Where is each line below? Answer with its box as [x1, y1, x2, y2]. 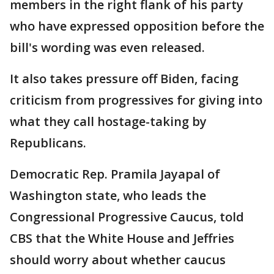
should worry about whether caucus [10, 251, 226, 268]
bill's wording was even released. [10, 39, 205, 56]
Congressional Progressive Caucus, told [10, 208, 244, 225]
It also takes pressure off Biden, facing [10, 70, 239, 87]
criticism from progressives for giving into [10, 91, 262, 108]
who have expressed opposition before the [10, 17, 264, 34]
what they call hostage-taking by [10, 113, 207, 130]
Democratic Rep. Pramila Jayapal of [10, 165, 220, 182]
